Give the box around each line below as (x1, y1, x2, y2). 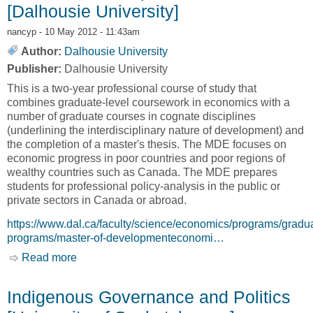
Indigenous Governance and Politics (7, 287, 291, 307)
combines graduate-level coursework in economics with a (7, 96, 290, 108)
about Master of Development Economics (77, 252, 280, 264)
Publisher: (7, 62, 64, 75)
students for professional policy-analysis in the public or (7, 180, 280, 192)
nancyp (7, 26, 36, 37)
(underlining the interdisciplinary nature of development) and (7, 124, 304, 136)
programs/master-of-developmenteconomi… (7, 232, 224, 245)
